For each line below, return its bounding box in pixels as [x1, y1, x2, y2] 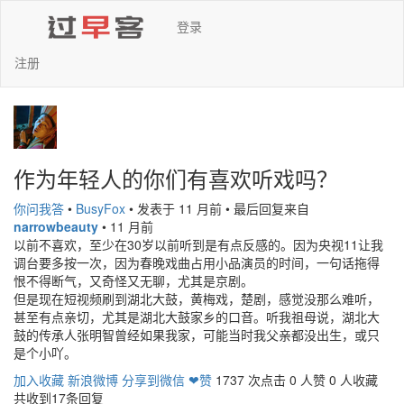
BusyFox [76, 199, 125, 217]
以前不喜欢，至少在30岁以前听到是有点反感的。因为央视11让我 [14, 235, 383, 253]
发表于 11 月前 [137, 199, 222, 217]
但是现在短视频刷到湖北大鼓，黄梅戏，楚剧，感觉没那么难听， [14, 289, 380, 308]
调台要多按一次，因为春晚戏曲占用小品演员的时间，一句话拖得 [14, 253, 380, 271]
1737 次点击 [216, 371, 286, 389]
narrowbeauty [14, 217, 98, 235]
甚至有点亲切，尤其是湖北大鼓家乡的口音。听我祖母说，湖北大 [14, 308, 380, 326]
